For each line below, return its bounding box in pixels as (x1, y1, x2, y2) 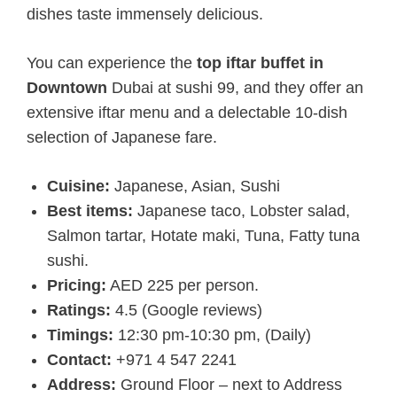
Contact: (46, 350, 112, 369)
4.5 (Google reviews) (110, 300, 262, 319)
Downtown (27, 78, 107, 97)
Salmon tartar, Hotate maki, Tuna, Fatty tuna (46, 226, 360, 245)
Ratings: (46, 300, 111, 319)
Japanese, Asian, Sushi (109, 176, 280, 195)
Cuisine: (46, 176, 110, 195)
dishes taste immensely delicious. (27, 4, 263, 23)
